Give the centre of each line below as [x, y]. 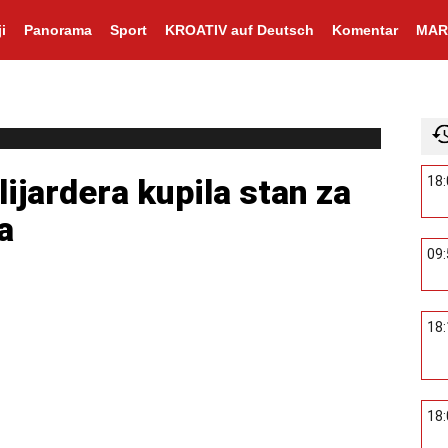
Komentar [364, 30]
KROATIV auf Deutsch [239, 30]
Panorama [57, 30]
